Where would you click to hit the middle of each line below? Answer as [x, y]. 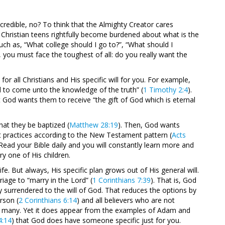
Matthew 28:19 [94, 125]
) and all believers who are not [126, 200]
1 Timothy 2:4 [165, 90]
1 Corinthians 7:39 [122, 180]
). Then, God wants [149, 125]
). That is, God [174, 180]
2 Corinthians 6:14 [48, 200]
